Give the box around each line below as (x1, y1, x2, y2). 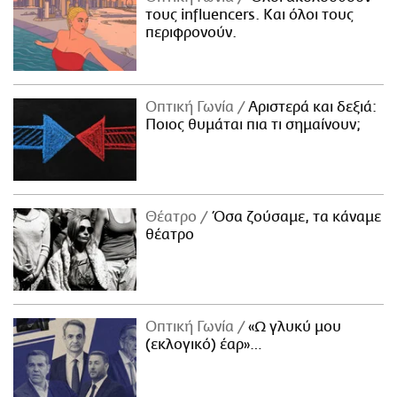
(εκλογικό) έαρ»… (145, 336, 263, 353)
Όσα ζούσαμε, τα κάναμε (207, 208, 382, 225)
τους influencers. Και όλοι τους (145, 7, 354, 24)
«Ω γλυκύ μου (245, 318, 342, 335)
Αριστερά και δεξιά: (245, 99, 378, 116)
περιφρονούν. (145, 25, 237, 42)
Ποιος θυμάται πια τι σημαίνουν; (145, 117, 362, 134)
